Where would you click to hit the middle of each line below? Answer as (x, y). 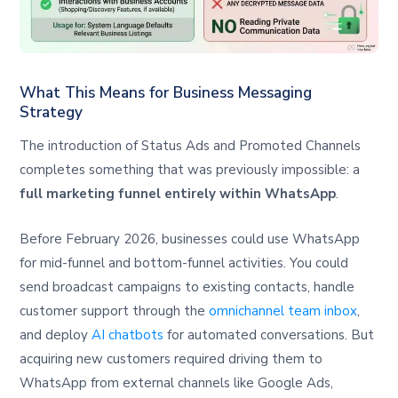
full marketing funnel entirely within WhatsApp (178, 193)
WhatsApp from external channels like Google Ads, (177, 382)
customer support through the (115, 310)
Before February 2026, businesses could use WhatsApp (190, 239)
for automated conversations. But (269, 334)
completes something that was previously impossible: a (190, 169)
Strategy (52, 113)
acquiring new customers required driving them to (171, 358)
